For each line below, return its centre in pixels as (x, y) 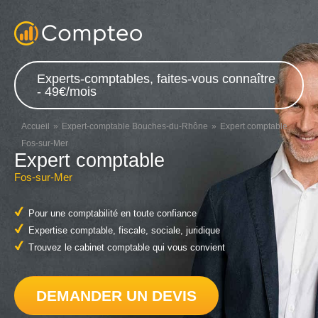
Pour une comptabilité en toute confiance (113, 214)
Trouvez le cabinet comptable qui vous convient (127, 248)
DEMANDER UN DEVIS (116, 295)
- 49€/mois (67, 92)
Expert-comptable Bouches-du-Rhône (135, 126)
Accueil (35, 126)
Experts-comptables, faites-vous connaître (156, 79)
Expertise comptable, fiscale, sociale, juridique (124, 231)
